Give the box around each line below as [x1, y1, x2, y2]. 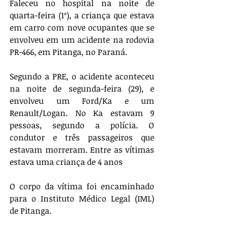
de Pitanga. [10, 205, 53, 216]
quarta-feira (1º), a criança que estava [10, 9, 154, 21]
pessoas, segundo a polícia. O [10, 119, 154, 131]
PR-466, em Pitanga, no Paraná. [10, 46, 129, 58]
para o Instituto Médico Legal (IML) [10, 192, 154, 204]
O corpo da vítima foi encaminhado [10, 180, 154, 192]
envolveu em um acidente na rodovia [10, 34, 154, 45]
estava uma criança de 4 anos [10, 156, 125, 167]
